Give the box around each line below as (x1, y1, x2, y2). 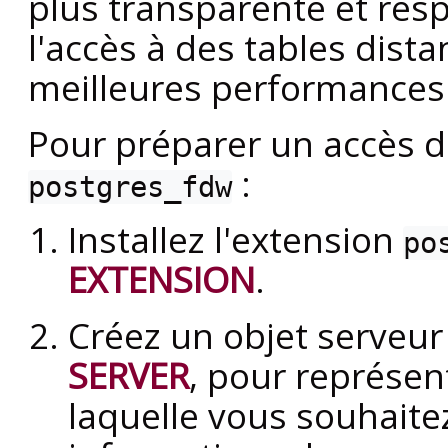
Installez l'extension (68, 215, 403, 264)
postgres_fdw (28, 170, 232, 205)
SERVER (68, 351, 189, 400)
